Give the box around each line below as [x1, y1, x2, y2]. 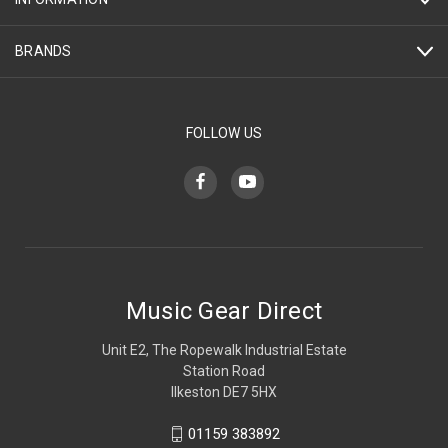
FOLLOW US [185, 125, 263, 141]
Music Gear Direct [125, 296, 323, 325]
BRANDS [15, 43, 72, 59]
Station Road [183, 362, 265, 379]
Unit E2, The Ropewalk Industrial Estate [101, 341, 347, 358]
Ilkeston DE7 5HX [171, 383, 277, 400]
